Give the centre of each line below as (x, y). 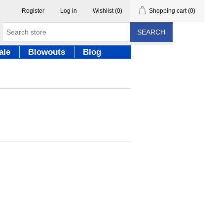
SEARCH (151, 32)
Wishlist (103, 11)
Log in (69, 11)
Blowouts (47, 52)
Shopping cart (168, 11)
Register (33, 11)
